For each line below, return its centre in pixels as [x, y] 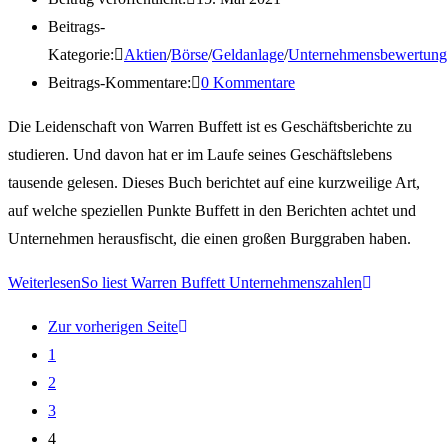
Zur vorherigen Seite [113, 326]
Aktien [145, 54]
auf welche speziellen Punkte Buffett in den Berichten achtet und [212, 210]
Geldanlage [248, 54]
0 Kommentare [248, 82]
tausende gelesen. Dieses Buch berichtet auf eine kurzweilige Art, [214, 182]
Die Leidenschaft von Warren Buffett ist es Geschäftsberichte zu [210, 126]
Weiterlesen [44, 282]
